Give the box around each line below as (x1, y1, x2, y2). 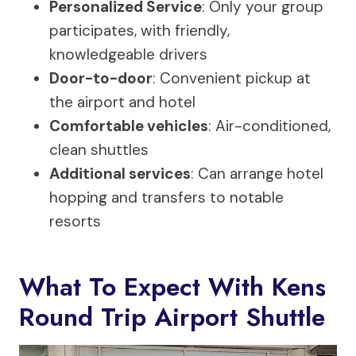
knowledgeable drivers (49, 44, 207, 64)
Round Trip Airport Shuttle (19, 299, 325, 335)
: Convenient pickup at (153, 68, 311, 88)
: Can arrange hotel (191, 164, 323, 184)
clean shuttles (49, 140, 149, 160)
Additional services (49, 164, 191, 184)
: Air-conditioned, (208, 116, 331, 136)
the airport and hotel (49, 92, 195, 112)
